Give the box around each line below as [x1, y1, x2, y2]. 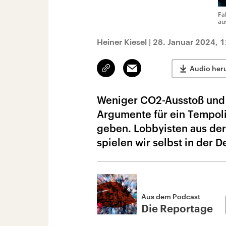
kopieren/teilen [106, 69, 154, 77]
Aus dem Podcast [141, 192, 200, 201]
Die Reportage [141, 204, 213, 214]
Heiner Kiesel [97, 37, 147, 46]
